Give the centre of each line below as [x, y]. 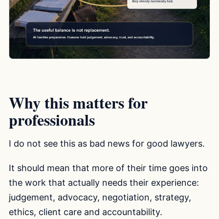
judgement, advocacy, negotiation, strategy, [100, 197]
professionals [52, 119]
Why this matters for [78, 102]
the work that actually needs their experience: [104, 183]
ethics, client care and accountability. [86, 212]
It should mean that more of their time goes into [108, 168]
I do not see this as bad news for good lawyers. [107, 144]
